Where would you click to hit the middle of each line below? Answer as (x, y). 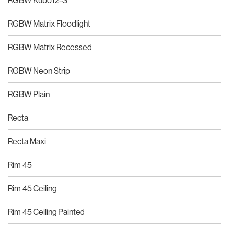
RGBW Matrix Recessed (50, 47)
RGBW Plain (29, 94)
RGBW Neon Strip (39, 70)
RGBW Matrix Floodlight (49, 23)
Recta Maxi (27, 141)
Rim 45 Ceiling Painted (46, 211)
